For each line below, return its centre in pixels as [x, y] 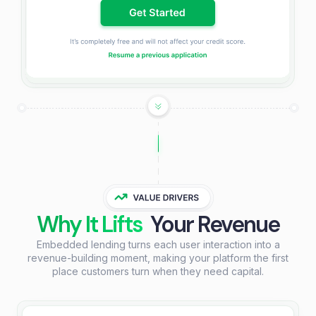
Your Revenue [213, 224]
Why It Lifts [90, 224]
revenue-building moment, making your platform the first [158, 257]
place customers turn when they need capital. [158, 271]
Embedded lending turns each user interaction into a [158, 244]
